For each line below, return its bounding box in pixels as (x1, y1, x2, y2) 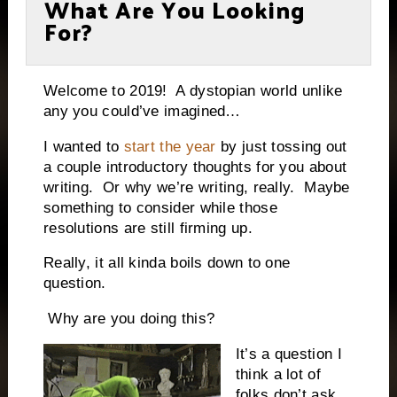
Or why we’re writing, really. (102, 178, 295, 196)
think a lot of (235, 365, 321, 383)
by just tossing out (215, 137, 347, 155)
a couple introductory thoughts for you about (43, 158, 347, 175)
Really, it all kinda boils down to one (43, 254, 291, 272)
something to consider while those (43, 198, 277, 216)
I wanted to (43, 137, 124, 155)
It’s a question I (235, 345, 342, 362)
